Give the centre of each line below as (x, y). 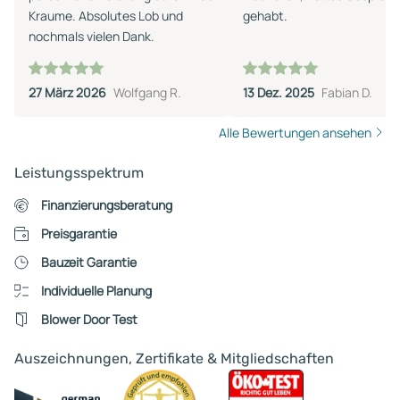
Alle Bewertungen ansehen (295, 132)
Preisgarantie (79, 233)
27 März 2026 (67, 92)
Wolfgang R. (147, 92)
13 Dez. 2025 (279, 92)
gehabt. (265, 15)
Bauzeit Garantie (88, 262)
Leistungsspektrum (79, 172)
